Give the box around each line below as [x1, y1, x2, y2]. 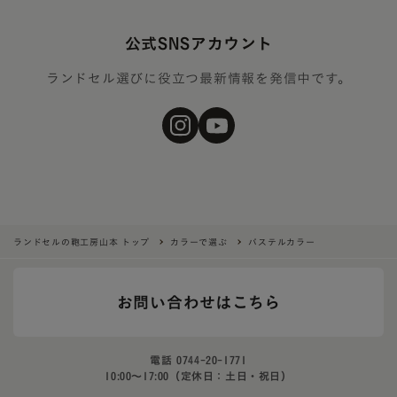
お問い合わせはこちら [116, 293, 281, 310]
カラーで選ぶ [170, 237, 228, 247]
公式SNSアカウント [124, 35, 273, 51]
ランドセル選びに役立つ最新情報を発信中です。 [45, 71, 352, 85]
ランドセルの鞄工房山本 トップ [13, 237, 150, 247]
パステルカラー [248, 237, 315, 247]
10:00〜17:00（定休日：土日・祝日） [105, 370, 292, 381]
